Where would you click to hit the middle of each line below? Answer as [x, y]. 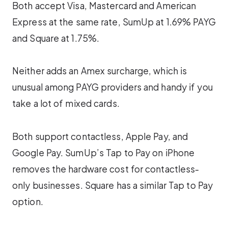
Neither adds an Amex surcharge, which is [100, 71]
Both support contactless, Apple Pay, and [100, 136]
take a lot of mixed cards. [66, 104]
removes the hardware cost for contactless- [106, 169]
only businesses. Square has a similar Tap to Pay [113, 185]
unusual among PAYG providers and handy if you [112, 87]
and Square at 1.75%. [56, 38]
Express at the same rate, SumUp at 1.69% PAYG [114, 22]
